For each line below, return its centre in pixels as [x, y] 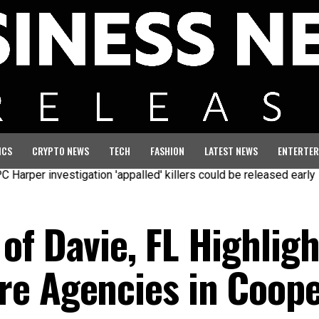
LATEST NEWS [231, 150]
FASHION [167, 150]
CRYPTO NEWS [61, 150]
